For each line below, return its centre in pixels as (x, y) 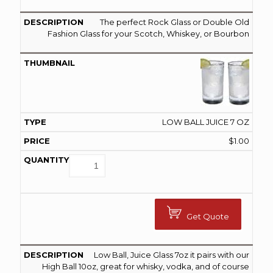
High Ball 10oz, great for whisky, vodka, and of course (146, 266)
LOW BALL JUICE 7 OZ (206, 122)
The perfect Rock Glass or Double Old (175, 22)
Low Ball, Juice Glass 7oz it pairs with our (172, 254)
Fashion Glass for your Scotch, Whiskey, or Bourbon (148, 33)
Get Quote (208, 216)
